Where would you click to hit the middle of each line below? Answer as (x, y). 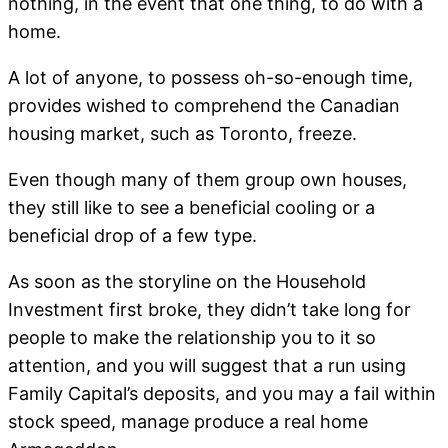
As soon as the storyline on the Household (187, 282)
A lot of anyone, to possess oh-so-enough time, (210, 78)
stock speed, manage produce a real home (188, 422)
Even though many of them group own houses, (207, 180)
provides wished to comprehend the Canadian (204, 106)
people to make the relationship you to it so (192, 338)
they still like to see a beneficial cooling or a (191, 208)
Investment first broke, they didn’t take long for (209, 310)
